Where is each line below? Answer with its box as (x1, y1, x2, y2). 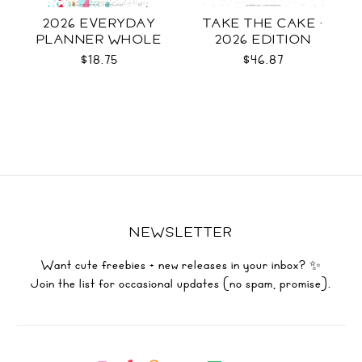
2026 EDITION (214, 30, 312, 49)
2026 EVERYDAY (42, 14, 156, 33)
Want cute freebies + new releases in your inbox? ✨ (40, 255, 322, 275)
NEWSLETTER (128, 221, 234, 242)
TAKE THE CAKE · (202, 14, 324, 33)
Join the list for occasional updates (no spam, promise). (31, 274, 331, 293)
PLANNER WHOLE (36, 30, 162, 49)
